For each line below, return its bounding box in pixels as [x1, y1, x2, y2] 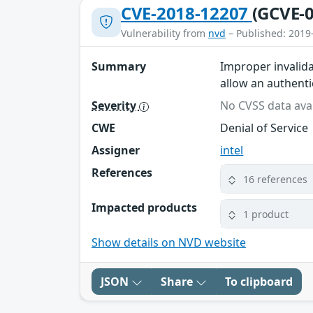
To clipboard [225, 274, 293, 290]
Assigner [92, 143, 140, 159]
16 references [243, 172, 308, 186]
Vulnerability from [121, 27, 208, 41]
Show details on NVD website [92, 235, 246, 251]
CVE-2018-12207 [121, 1, 252, 25]
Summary [92, 59, 146, 75]
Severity [92, 98, 139, 114]
